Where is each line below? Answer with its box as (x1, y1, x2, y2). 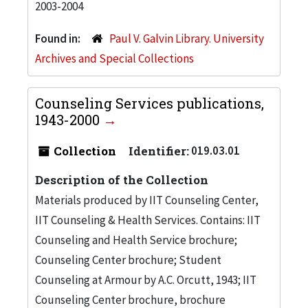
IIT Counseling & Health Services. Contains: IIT (35, 212, 261, 228)
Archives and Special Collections (35, 50, 194, 66)
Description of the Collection (35, 171, 208, 188)
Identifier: (129, 142, 189, 159)
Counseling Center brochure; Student (35, 252, 221, 267)
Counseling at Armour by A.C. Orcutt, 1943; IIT (35, 272, 256, 287)
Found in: (35, 30, 82, 46)
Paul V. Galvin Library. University (109, 30, 264, 46)
